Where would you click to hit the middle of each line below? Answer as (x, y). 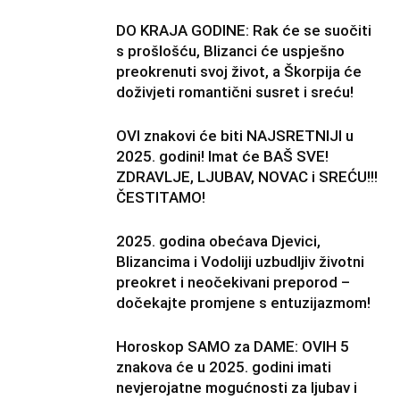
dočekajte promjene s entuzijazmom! (243, 303)
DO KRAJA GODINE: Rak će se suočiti (244, 30)
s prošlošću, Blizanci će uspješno (230, 51)
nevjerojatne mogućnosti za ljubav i (237, 387)
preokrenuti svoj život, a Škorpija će (239, 71)
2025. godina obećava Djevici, (218, 241)
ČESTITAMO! (161, 197)
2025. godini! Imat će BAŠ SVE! (222, 156)
